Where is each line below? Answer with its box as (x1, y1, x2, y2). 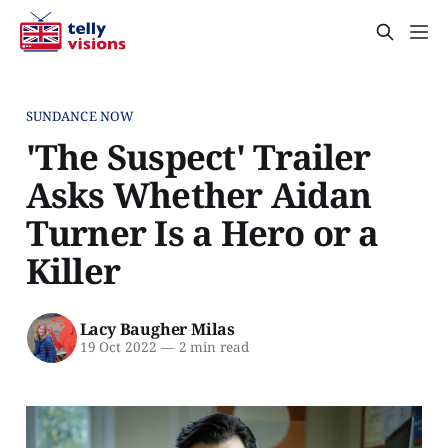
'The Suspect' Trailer (25, 132, 371, 180)
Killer (25, 246, 121, 294)
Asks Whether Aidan (25, 170, 372, 218)
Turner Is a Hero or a (25, 208, 379, 256)
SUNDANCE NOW (25, 106, 135, 125)
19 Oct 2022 (79, 338, 157, 357)
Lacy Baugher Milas (79, 318, 235, 341)
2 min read (174, 338, 249, 357)
